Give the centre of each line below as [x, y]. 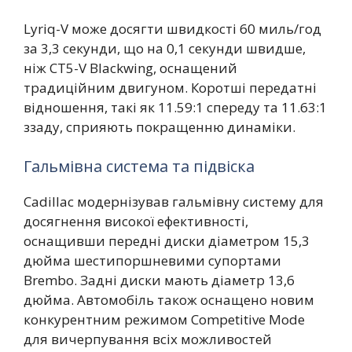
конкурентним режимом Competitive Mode [164, 319]
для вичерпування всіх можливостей [148, 339]
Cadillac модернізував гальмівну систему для [174, 201]
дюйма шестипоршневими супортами [152, 260]
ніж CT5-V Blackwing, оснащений [130, 68]
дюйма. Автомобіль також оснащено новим [169, 299]
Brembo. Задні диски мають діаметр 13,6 [159, 280]
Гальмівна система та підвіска [139, 166]
